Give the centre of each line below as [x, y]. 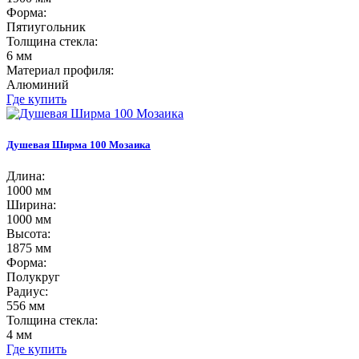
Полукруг [33, 277]
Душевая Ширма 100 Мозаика [79, 145]
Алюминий [38, 84]
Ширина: [31, 205]
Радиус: [27, 292]
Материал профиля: [60, 70]
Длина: [26, 176]
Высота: [28, 234]
